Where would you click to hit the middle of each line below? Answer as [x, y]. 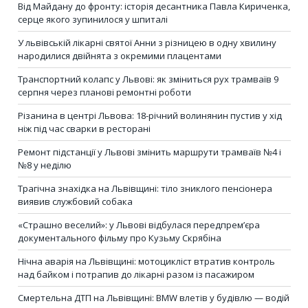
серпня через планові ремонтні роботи [104, 92]
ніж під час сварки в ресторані [84, 129]
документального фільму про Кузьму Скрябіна [120, 238]
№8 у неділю [45, 165]
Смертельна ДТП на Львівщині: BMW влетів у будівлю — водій [154, 298]
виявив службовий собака [75, 202]
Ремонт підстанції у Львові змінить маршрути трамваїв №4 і [150, 152]
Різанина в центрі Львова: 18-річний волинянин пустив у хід [150, 116]
